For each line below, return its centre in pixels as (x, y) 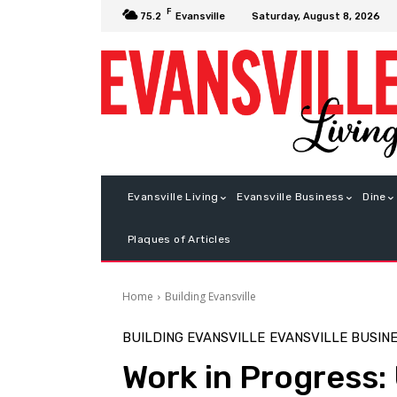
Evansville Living (173, 197)
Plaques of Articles (179, 240)
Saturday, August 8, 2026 (316, 16)
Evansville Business (291, 197)
